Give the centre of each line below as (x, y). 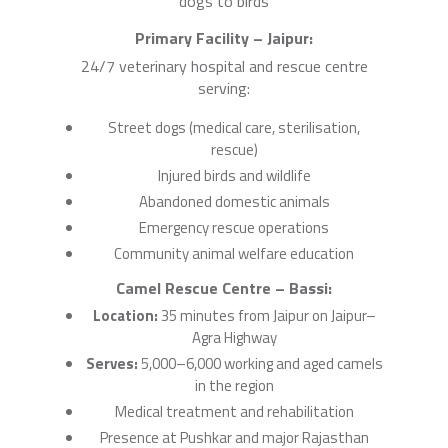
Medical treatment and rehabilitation (234, 411)
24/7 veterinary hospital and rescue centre (224, 65)
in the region (234, 385)
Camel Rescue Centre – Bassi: (224, 287)
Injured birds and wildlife (234, 175)
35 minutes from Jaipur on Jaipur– (266, 315)
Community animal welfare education (234, 253)
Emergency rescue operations (234, 227)
